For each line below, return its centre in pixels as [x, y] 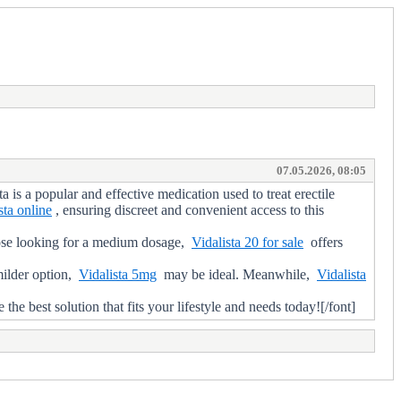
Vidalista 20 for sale [247, 242]
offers [323, 242]
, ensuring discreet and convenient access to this [188, 209]
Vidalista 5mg [118, 274]
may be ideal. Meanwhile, [237, 274]
